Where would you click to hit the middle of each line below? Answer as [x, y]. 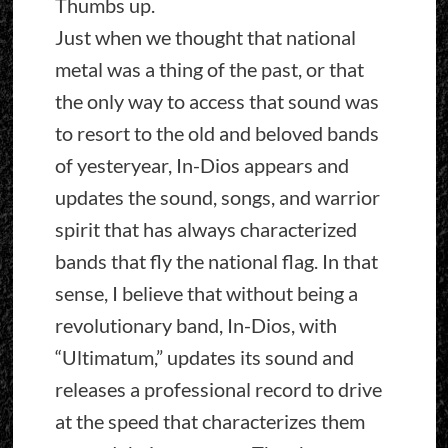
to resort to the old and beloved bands [216, 133]
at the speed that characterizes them [209, 421]
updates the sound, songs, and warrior [217, 197]
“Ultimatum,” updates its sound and [204, 357]
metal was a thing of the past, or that [209, 69]
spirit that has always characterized [205, 229]
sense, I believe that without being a [206, 293]
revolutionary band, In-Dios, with [195, 325]
